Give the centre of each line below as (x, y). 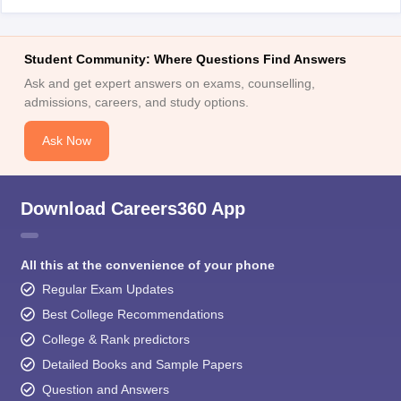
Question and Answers (105, 389)
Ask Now (66, 140)
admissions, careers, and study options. (136, 102)
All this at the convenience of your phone (147, 264)
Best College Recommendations (132, 314)
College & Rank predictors (115, 339)
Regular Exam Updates (107, 289)
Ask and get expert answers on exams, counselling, (169, 83)
